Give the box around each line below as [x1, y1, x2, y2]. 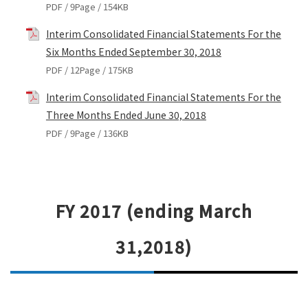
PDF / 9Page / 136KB [45, 126, 129, 140]
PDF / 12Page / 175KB [45, 63, 133, 76]
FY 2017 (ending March [55, 198, 253, 223]
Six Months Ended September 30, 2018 [45, 44, 221, 58]
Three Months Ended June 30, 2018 [45, 107, 206, 122]
